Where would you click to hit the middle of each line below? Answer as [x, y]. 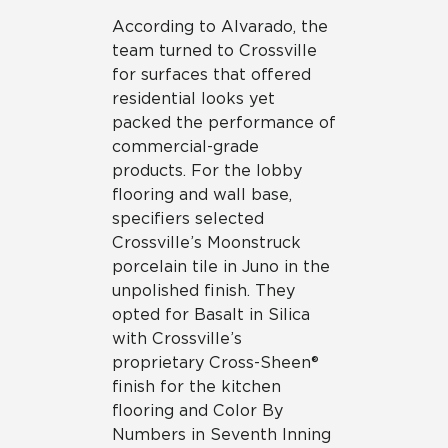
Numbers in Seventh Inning [221, 434]
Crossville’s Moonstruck [206, 242]
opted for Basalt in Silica [211, 314]
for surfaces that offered [211, 74]
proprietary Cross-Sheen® [215, 362]
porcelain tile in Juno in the [221, 266]
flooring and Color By [197, 410]
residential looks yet [193, 98]
